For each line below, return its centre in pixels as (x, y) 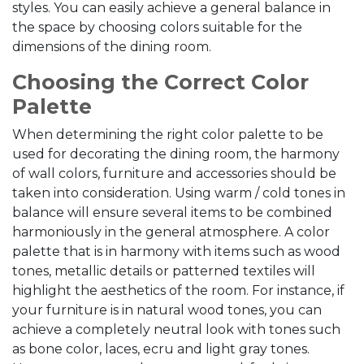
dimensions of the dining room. (112, 47)
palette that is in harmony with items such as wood (176, 251)
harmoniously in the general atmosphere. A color (171, 232)
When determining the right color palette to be (168, 134)
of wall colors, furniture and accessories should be (174, 173)
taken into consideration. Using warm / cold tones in (179, 193)
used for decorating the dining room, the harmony (176, 154)
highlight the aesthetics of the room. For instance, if (178, 290)
